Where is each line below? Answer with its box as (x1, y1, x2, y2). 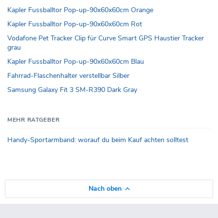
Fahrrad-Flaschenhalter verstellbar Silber (7, 71, 129, 80)
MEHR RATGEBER (7, 115, 60, 124)
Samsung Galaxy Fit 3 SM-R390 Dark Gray (7, 85, 137, 94)
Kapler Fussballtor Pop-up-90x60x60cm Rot (7, 19, 142, 29)
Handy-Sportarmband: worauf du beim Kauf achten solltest (7, 135, 188, 145)
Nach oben (89, 183, 122, 193)
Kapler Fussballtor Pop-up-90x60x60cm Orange (7, 5, 153, 15)
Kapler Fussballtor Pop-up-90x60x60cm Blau (7, 56, 144, 66)
